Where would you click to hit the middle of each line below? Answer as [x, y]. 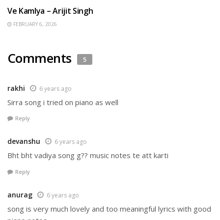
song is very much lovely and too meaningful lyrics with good [109, 208]
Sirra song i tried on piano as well [63, 102]
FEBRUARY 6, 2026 [34, 24]
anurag [20, 194]
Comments [41, 58]
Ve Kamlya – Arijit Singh [50, 11]
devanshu [24, 141]
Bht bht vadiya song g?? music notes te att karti [88, 155]
